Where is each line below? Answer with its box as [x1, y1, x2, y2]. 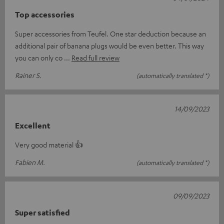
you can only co [15, 52, 64, 62]
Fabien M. [15, 157, 45, 166]
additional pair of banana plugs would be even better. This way [15, 40, 204, 50]
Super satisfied [15, 207, 70, 217]
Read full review [71, 52, 119, 62]
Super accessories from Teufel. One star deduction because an [15, 28, 206, 38]
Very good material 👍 [15, 139, 83, 149]
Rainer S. [15, 70, 41, 79]
